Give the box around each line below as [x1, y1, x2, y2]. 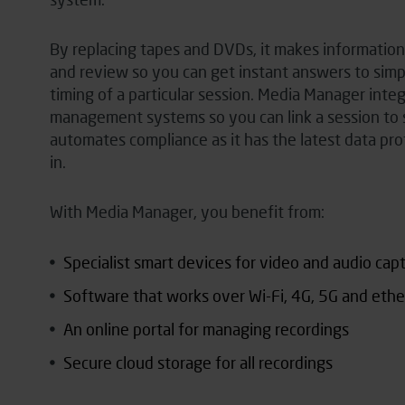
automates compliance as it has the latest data [49, 129, 380, 149]
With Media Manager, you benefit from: [49, 202, 325, 221]
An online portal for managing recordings [62, 319, 349, 339]
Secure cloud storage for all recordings [62, 353, 333, 372]
